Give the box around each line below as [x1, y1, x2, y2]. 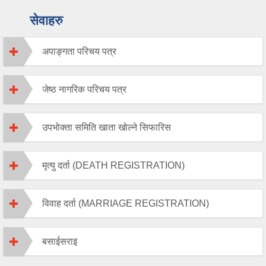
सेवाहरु [30, 13, 63, 28]
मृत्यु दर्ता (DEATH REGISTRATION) [42, 160, 185, 170]
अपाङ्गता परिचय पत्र [42, 46, 116, 56]
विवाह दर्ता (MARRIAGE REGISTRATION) [42, 198, 209, 208]
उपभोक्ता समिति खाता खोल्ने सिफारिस [42, 122, 171, 132]
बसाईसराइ [42, 236, 77, 246]
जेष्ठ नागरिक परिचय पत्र [42, 84, 126, 94]
